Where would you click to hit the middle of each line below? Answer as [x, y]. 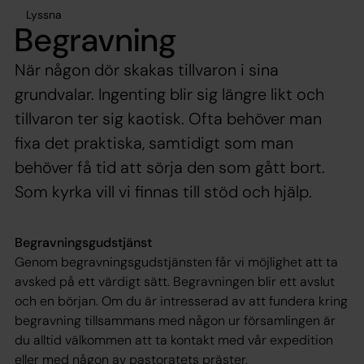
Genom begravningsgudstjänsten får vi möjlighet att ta [176, 262]
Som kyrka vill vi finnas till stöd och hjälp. [163, 191]
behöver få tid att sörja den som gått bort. [170, 167]
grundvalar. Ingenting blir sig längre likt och [169, 94]
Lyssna [44, 14]
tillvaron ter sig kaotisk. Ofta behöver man [168, 118]
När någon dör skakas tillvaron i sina [147, 69]
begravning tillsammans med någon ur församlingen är [175, 320]
